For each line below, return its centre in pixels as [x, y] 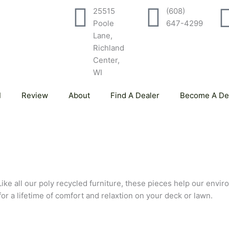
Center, [106, 60]
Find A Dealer [135, 95]
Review [35, 95]
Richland [109, 48]
